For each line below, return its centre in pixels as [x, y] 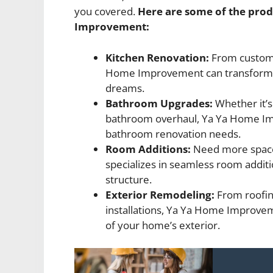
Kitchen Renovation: [157, 57]
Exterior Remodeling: [160, 194]
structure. [129, 179]
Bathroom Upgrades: [159, 103]
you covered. [106, 12]
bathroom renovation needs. [173, 133]
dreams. [125, 88]
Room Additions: [148, 149]
